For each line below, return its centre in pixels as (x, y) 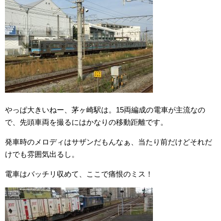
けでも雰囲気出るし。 (42, 154)
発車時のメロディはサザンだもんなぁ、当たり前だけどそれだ (109, 142)
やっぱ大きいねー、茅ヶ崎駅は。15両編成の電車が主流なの (105, 110)
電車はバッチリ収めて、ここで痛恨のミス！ (79, 174)
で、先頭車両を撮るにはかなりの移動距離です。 (86, 122)
